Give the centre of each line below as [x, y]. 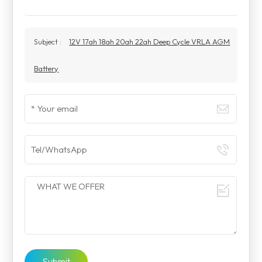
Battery [46, 68]
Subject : [49, 42]
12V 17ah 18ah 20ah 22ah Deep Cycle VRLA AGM [150, 42]
